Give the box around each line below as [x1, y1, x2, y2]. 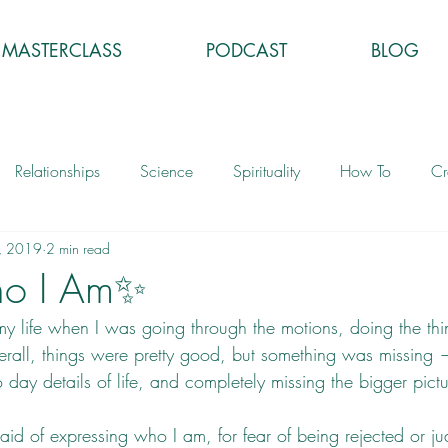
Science [140, 160, 193, 183]
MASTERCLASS [2, 38, 122, 62]
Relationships [15, 160, 100, 183]
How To [340, 160, 391, 183]
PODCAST [206, 38, 287, 62]
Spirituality [233, 160, 300, 183]
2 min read [46, 238, 110, 258]
